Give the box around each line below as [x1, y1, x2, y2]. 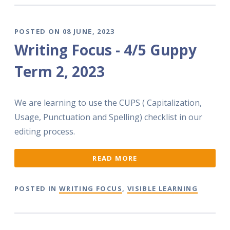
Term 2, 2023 [14, 61, 105, 81]
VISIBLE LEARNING [127, 184, 198, 194]
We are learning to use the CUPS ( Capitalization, [14, 97, 202, 108]
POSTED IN [14, 184, 59, 194]
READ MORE [92, 154, 138, 163]
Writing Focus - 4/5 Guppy [14, 40, 197, 60]
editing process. [14, 125, 75, 137]
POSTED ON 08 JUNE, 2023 [14, 26, 114, 36]
